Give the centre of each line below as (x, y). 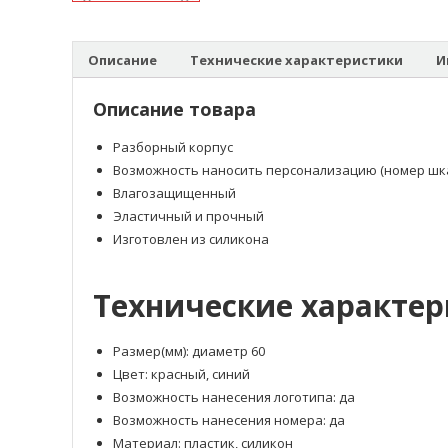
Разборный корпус (173, 147)
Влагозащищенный (174, 193)
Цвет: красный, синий (181, 374)
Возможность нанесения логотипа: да (234, 397)
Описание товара (174, 109)
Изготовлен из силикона (191, 239)
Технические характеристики (296, 59)
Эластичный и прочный (188, 216)
